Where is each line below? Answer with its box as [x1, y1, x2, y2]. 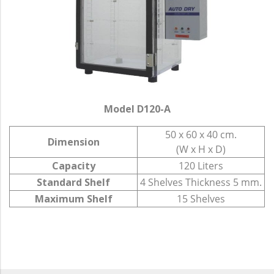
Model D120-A [103, 102, 171, 116]
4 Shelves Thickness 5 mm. [140, 176, 262, 190]
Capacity [51, 159, 95, 173]
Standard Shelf [37, 176, 110, 190]
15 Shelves [177, 192, 225, 206]
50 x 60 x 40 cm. [165, 128, 237, 142]
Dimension [47, 135, 100, 149]
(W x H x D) [176, 143, 226, 157]
